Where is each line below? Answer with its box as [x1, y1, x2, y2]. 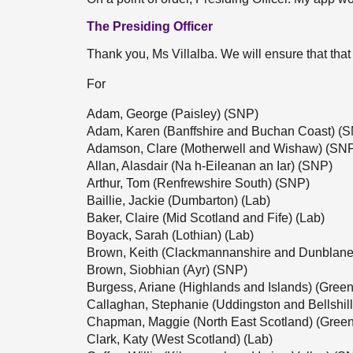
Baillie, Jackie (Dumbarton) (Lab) [87, 194, 270, 207]
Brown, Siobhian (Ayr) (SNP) [87, 263, 247, 277]
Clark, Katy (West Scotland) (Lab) [87, 333, 273, 346]
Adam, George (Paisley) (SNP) [87, 107, 258, 121]
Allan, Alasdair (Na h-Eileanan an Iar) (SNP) [87, 159, 333, 173]
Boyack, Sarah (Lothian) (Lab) [87, 229, 254, 242]
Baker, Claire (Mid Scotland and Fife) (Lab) [87, 211, 325, 225]
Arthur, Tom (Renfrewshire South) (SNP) [87, 176, 310, 190]
